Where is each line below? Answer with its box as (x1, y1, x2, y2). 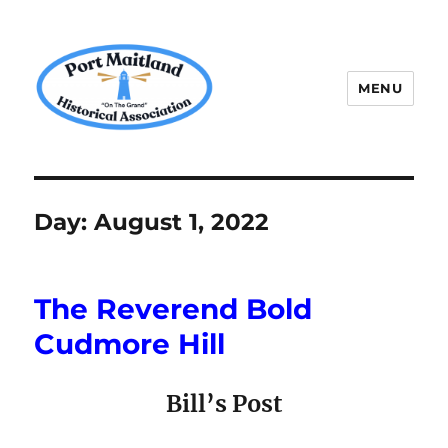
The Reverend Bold (34, 292, 313, 327)
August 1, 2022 (94, 208, 270, 237)
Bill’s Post (166, 389, 282, 419)
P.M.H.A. (34, 148, 136, 177)
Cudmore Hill (34, 327, 226, 362)
